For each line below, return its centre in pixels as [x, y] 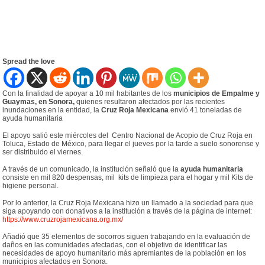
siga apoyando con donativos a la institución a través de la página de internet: [127, 211]
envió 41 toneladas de [206, 110]
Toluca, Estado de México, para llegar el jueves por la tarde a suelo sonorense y [131, 144]
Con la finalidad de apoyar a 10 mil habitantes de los [87, 94]
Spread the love [29, 62]
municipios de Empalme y [216, 94]
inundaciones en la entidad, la [51, 110]
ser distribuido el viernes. [43, 152]
